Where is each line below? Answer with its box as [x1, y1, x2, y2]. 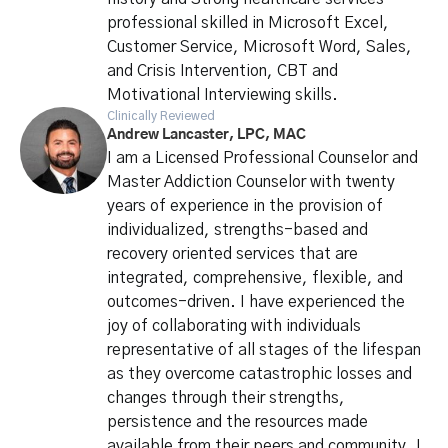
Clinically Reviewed [107, 109, 216, 122]
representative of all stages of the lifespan [107, 341, 422, 358]
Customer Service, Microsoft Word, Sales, [107, 38, 413, 55]
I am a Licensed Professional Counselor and [107, 149, 419, 166]
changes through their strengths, [107, 389, 346, 406]
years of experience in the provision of [107, 197, 384, 214]
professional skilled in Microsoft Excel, [107, 14, 390, 31]
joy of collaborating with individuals [107, 317, 362, 334]
